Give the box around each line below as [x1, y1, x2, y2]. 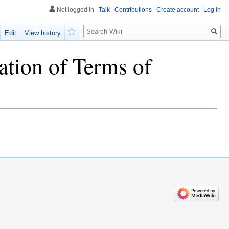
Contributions [114, 6, 152, 13]
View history [25, 29, 61, 37]
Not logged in [57, 6, 94, 13]
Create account [156, 6, 199, 13]
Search [83, 20, 117, 32]
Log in [203, 6, 221, 13]
